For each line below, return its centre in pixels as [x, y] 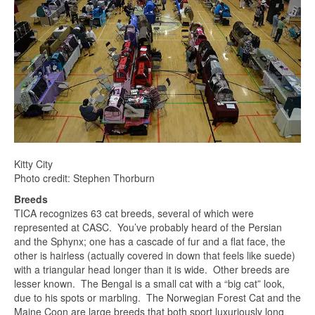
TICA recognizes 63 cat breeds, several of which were [134, 213]
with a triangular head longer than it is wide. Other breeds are [152, 269]
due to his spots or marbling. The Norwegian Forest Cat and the [157, 297]
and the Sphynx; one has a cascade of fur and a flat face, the [150, 241]
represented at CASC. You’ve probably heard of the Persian [148, 227]
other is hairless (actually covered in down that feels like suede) [155, 255]
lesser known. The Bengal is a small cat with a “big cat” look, [149, 283]
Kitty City [33, 164]
